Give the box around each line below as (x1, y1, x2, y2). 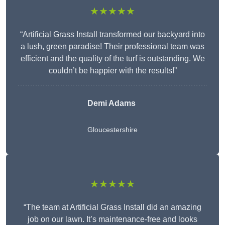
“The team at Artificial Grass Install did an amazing (24, 203, 201, 212)
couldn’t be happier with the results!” (48, 66, 177, 75)
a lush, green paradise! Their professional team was (21, 42, 204, 51)
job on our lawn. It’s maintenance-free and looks (28, 215, 197, 224)
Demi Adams (87, 99, 136, 108)
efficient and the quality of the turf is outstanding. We (20, 54, 205, 63)
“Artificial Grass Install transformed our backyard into (20, 30, 205, 39)
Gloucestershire (87, 126, 138, 134)
